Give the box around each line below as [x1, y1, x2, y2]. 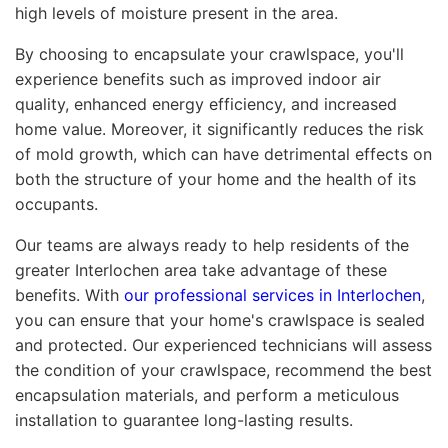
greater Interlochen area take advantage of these [15, 259, 387, 280]
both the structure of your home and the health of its [15, 168, 416, 189]
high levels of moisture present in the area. [15, 2, 338, 23]
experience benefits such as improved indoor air [15, 68, 381, 89]
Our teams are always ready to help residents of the [15, 234, 409, 255]
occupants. [15, 193, 98, 214]
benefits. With [15, 284, 124, 305]
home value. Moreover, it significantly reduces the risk [15, 118, 424, 139]
